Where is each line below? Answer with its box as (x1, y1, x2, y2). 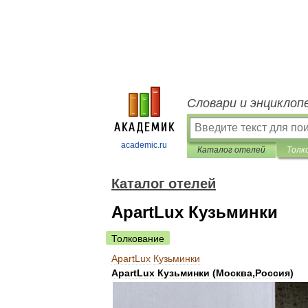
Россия (255, 267, 290, 278)
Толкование (111, 233, 164, 244)
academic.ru (121, 140, 167, 150)
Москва (216, 267, 252, 278)
